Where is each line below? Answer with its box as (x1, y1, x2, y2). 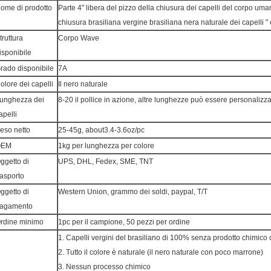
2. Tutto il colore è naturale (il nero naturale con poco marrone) (58, 248, 263, 256)
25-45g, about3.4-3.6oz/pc (58, 126, 145, 134)
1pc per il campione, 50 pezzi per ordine (58, 218, 190, 226)
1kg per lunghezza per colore (58, 142, 154, 150)
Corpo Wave (58, 34, 99, 42)
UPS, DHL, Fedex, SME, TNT (58, 157, 153, 166)
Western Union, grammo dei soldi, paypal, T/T (58, 188, 207, 196)
